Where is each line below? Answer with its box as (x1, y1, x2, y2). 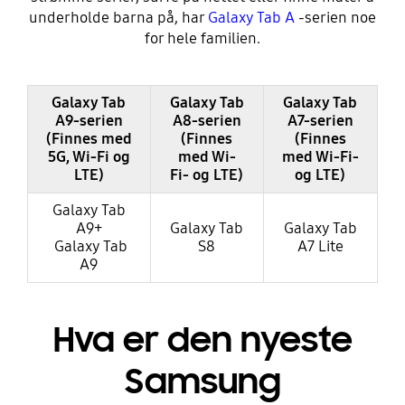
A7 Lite (297, 237, 344, 257)
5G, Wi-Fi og (47, 147, 130, 167)
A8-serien (172, 111, 241, 131)
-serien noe (298, 8, 376, 28)
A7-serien (287, 111, 353, 131)
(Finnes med (45, 129, 132, 149)
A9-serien (54, 111, 123, 131)
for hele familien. (145, 29, 260, 49)
